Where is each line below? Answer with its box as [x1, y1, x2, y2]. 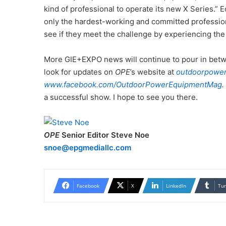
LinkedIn [166, 182, 186, 190]
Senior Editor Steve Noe [60, 130, 149, 140]
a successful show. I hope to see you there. [44, 92, 198, 102]
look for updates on [44, 67, 115, 77]
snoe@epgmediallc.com [44, 143, 131, 153]
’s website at [130, 67, 176, 77]
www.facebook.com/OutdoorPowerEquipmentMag [44, 80, 222, 90]
